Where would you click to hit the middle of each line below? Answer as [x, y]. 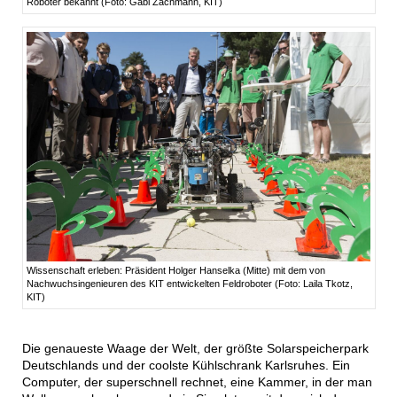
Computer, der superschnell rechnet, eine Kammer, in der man [197, 382]
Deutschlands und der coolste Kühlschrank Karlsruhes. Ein [186, 366]
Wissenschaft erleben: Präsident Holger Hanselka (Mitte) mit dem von [176, 271]
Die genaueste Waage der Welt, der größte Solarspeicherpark [195, 349]
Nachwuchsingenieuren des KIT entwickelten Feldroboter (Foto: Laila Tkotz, [190, 284]
